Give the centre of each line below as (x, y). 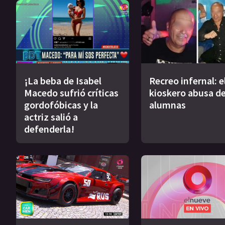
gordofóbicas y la (61, 105)
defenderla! (49, 129)
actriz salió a (51, 117)
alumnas (167, 105)
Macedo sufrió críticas (71, 93)
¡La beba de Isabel (63, 81)
